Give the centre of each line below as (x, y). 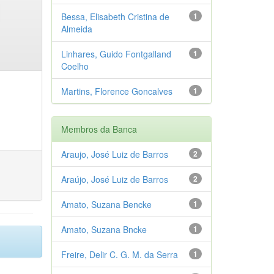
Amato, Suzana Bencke (106, 204)
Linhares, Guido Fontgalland (116, 54)
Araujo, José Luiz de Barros (114, 154)
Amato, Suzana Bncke (104, 229)
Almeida (76, 28)
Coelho (75, 66)
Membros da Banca (99, 129)
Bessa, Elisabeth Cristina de (115, 16)
